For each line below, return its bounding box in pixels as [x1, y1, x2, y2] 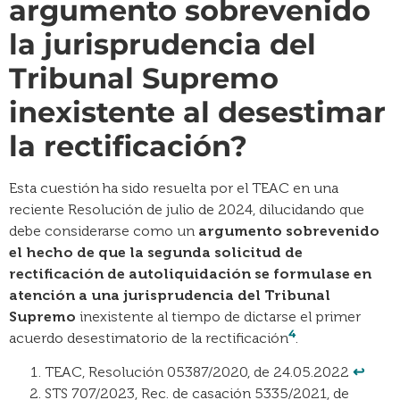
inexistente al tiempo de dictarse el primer [76, 307, 361, 325]
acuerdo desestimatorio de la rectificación [9, 329, 288, 346]
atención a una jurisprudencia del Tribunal [9, 286, 330, 304]
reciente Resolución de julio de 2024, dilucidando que [9, 200, 364, 218]
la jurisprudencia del [9, 26, 316, 62]
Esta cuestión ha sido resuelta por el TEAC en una [9, 179, 338, 196]
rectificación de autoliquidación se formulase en [9, 264, 371, 282]
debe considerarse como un [9, 221, 198, 239]
